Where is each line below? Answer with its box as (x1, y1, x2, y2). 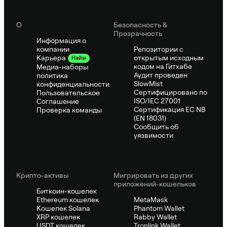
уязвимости (134, 131, 173, 139)
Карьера (36, 54, 66, 62)
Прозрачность (113, 29, 162, 37)
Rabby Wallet (134, 212, 177, 221)
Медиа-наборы (36, 62, 88, 71)
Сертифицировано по (134, 88, 207, 96)
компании (36, 45, 69, 53)
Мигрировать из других (113, 171, 193, 179)
